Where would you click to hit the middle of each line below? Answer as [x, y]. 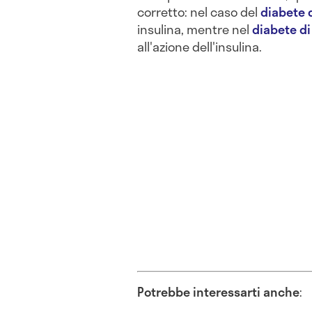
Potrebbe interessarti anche [218, 291]
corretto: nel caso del [199, 11]
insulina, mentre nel [195, 29]
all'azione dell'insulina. [200, 46]
